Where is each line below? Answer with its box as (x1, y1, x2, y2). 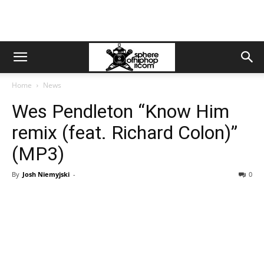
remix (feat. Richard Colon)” (12, 121, 237, 144)
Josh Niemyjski (22, 170, 70, 179)
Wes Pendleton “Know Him (12, 100, 229, 123)
